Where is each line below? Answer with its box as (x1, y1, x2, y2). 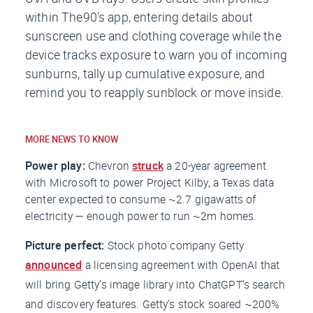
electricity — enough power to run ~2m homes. (25, 208, 260, 224)
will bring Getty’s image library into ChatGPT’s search (25, 276, 286, 292)
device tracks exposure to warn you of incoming (25, 45, 287, 63)
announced (25, 256, 82, 272)
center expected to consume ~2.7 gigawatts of (25, 191, 256, 207)
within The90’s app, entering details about (25, 8, 254, 25)
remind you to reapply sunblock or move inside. (25, 83, 284, 101)
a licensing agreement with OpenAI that (82, 256, 280, 272)
